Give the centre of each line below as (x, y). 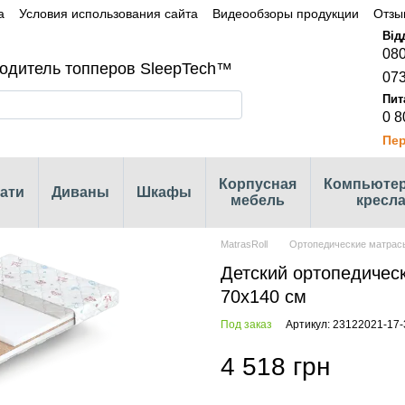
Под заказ (246, 325)
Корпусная (258, 184)
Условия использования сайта (108, 13)
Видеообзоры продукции (286, 13)
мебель (258, 200)
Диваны (80, 192)
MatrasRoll (244, 244)
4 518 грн (275, 366)
